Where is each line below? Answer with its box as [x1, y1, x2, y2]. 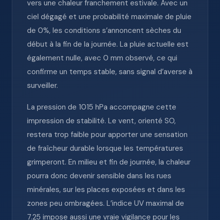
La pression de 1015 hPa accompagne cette [27, 102, 176, 112]
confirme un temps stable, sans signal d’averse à [27, 67, 192, 77]
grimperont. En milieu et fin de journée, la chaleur [27, 157, 191, 167]
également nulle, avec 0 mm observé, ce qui [27, 53, 177, 63]
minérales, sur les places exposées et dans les [27, 185, 185, 194]
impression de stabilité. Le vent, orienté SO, [27, 116, 176, 126]
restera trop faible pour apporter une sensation [27, 130, 188, 139]
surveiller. [27, 81, 58, 90]
